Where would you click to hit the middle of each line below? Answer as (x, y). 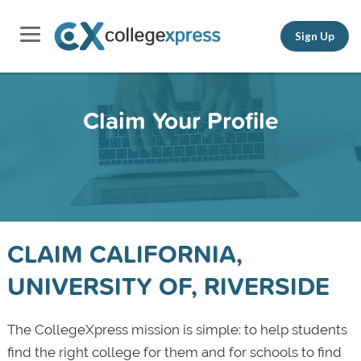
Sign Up (315, 36)
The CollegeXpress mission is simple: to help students (177, 330)
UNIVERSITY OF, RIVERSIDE (168, 286)
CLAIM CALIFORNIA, (124, 253)
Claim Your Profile (180, 120)
